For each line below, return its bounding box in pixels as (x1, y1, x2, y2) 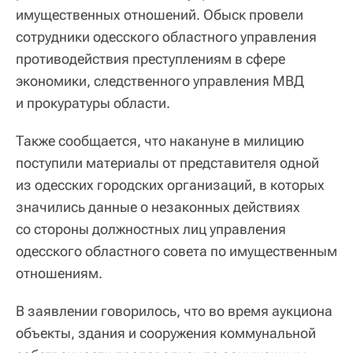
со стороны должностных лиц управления (16, 221, 286, 238)
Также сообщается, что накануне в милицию (16, 132, 304, 150)
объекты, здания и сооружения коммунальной (16, 325, 316, 342)
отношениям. (16, 265, 102, 282)
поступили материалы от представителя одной (16, 154, 319, 172)
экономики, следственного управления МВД (16, 72, 304, 90)
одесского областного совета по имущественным (16, 243, 337, 260)
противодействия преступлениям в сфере (16, 50, 285, 68)
